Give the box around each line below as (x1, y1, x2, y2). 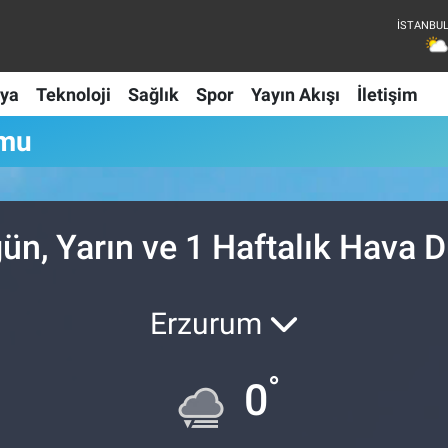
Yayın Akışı (250, 83, 340, 105)
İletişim (356, 83, 418, 105)
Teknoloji (35, 83, 111, 105)
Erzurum (149, 305, 269, 341)
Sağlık (127, 83, 179, 105)
